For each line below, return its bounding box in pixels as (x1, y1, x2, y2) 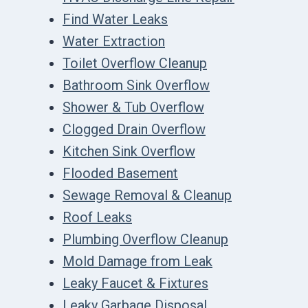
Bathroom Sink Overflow (63, 76, 210, 93)
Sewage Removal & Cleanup (63, 186, 232, 203)
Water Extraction (63, 32, 165, 49)
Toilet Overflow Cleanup (63, 54, 207, 71)
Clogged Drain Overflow (63, 120, 206, 137)
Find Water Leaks (63, 10, 168, 27)
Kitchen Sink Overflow (63, 142, 195, 159)
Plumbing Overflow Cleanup (63, 230, 228, 247)
